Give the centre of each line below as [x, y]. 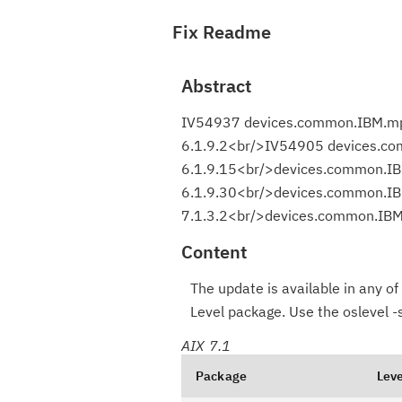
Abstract [216, 86]
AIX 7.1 [206, 345]
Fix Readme [222, 32]
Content [214, 252]
